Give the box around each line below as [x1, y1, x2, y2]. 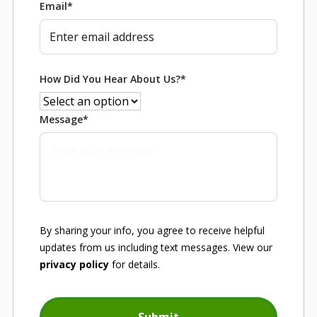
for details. [109, 258, 161, 271]
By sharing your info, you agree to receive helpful [40, 224, 265, 237]
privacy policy [40, 258, 110, 271]
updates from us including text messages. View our [40, 241, 273, 254]
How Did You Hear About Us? [40, 72, 181, 86]
